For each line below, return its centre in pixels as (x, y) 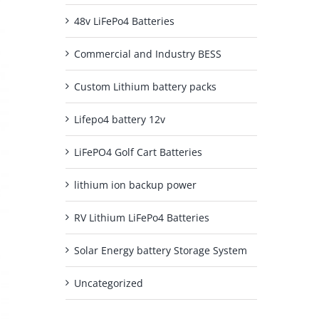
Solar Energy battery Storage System (160, 250)
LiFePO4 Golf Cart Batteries (138, 152)
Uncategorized (108, 283)
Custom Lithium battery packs (145, 86)
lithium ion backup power (135, 184)
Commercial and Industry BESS (147, 53)
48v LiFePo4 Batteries (124, 21)
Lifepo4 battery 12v (119, 119)
